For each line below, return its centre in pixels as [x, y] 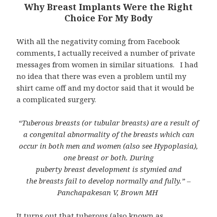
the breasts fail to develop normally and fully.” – [108, 180]
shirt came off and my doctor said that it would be [106, 87]
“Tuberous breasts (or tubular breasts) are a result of [108, 122]
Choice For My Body [108, 18]
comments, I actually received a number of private [106, 53]
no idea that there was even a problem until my [101, 76]
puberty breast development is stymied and [108, 169]
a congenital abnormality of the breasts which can [108, 134]
